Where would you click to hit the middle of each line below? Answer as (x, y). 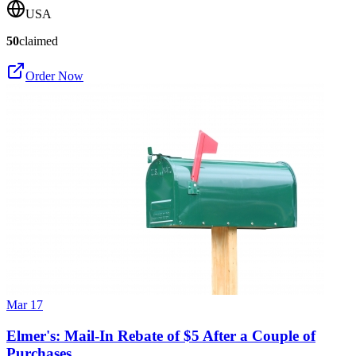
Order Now (54, 76)
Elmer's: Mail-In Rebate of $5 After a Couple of (161, 336)
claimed (39, 41)
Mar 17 (25, 305)
